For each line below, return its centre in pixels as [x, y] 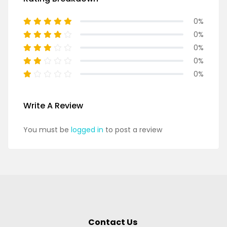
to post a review [133, 130]
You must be [47, 130]
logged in [87, 130]
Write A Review [53, 106]
